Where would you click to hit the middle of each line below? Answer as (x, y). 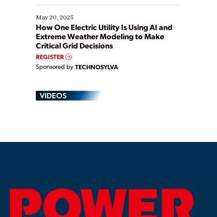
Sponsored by (54, 67)
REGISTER (51, 57)
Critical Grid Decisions (74, 46)
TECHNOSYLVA (97, 67)
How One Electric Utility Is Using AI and (104, 27)
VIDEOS (53, 95)
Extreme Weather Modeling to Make (100, 36)
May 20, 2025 (55, 18)
